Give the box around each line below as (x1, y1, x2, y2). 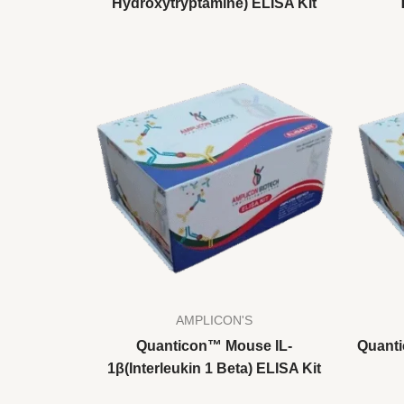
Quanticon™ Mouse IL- (135, 337, 292, 353)
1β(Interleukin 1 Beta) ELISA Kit (106, 360, 321, 376)
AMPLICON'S (175, 313, 252, 327)
